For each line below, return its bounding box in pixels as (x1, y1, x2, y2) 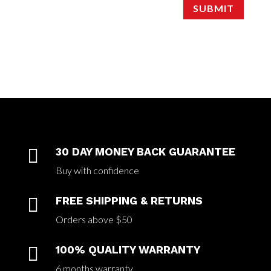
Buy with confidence (55, 164, 139, 176)
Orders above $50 (55, 213, 132, 225)
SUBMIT (193, 2, 235, 14)
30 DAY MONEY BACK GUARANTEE (55, 145, 235, 158)
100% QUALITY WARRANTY (55, 243, 200, 256)
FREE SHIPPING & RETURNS (55, 194, 203, 207)
